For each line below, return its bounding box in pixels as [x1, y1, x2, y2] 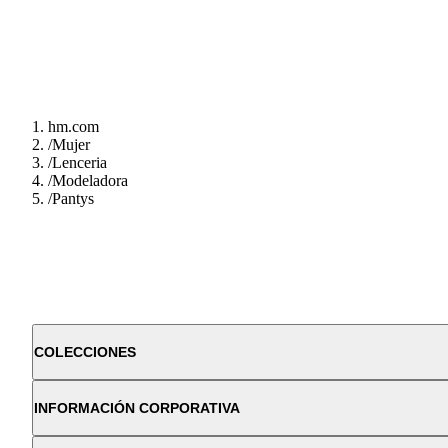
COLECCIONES [34, 344, 136, 361]
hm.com [48, 118, 99, 136]
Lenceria [52, 154, 107, 172]
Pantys [52, 190, 94, 208]
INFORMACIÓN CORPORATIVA [34, 400, 240, 417]
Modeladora [52, 172, 128, 190]
